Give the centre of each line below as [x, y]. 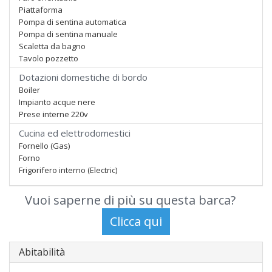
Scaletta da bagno [52, 46]
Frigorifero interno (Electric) [68, 170]
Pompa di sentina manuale [68, 34]
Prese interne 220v [53, 114]
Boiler [29, 90]
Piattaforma [41, 10]
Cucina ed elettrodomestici [75, 133]
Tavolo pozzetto [49, 58]
